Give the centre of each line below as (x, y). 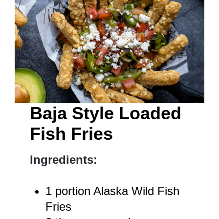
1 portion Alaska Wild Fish (113, 191)
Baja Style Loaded (106, 113)
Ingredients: (64, 160)
